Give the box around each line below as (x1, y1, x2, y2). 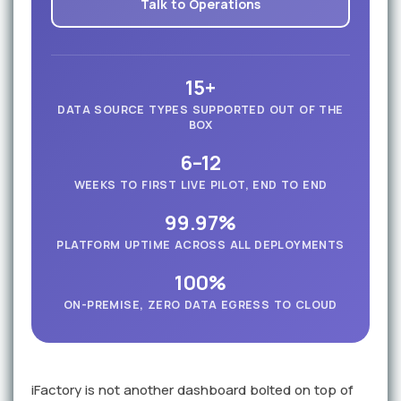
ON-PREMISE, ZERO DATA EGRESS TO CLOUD (64, 297, 337, 313)
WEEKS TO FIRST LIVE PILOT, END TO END (73, 177, 328, 193)
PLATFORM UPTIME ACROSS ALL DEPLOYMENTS (56, 237, 345, 253)
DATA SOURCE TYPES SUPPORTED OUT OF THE (57, 102, 344, 118)
